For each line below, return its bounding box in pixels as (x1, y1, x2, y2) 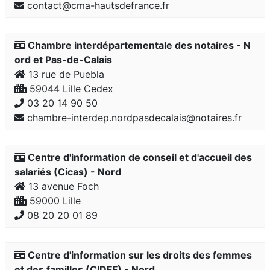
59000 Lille (27, 195, 81, 207)
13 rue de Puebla (25, 68, 104, 80)
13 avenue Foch (25, 180, 99, 192)
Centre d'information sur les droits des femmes (25, 249, 252, 261)
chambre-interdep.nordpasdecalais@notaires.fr (24, 111, 242, 124)
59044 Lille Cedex (27, 83, 113, 95)
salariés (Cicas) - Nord (14, 166, 121, 178)
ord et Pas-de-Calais (14, 54, 112, 66)
